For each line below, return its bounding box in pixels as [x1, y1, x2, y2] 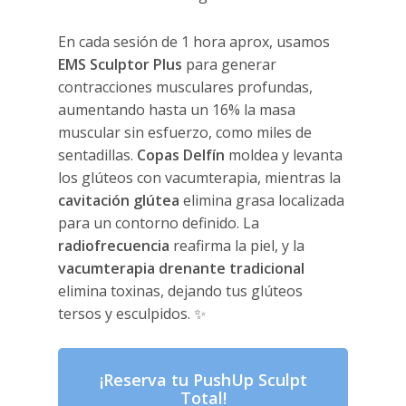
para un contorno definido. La [58, 213, 260, 234]
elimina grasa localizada [179, 190, 345, 211]
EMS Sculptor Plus [58, 54, 183, 75]
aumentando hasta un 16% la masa [58, 100, 296, 121]
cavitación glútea [58, 190, 180, 211]
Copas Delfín [137, 145, 226, 166]
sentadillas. [58, 145, 138, 166]
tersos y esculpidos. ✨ [58, 304, 207, 324]
